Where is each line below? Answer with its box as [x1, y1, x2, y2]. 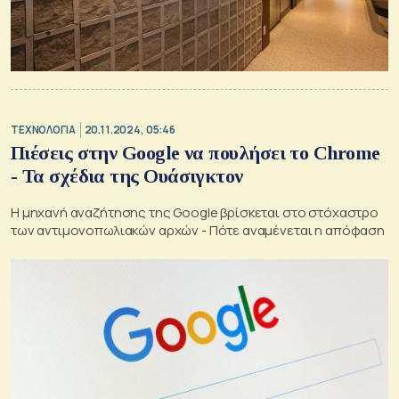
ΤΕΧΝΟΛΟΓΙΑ [11, 122, 76, 136]
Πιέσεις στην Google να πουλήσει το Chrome [11, 142, 380, 165]
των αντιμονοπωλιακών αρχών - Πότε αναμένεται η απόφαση [11, 221, 385, 240]
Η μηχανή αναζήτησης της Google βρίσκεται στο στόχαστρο [11, 203, 379, 223]
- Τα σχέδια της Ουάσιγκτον [11, 165, 243, 188]
